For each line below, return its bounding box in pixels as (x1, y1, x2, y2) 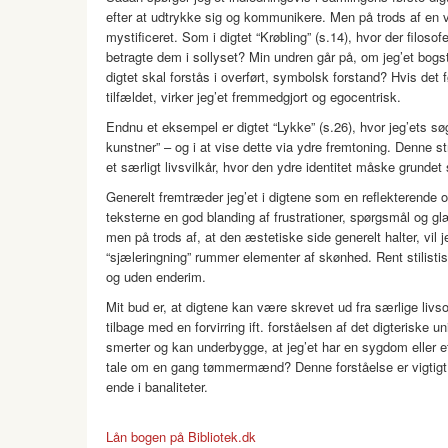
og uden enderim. (106, 267, 206, 286)
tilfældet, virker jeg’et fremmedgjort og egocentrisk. (106, 87, 401, 106)
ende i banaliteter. (106, 377, 208, 396)
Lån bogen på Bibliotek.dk (106, 427, 256, 446)
